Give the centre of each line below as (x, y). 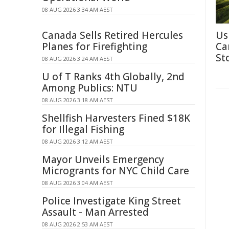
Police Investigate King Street (111, 201)
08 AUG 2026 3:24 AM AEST (77, 59)
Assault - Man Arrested (95, 212)
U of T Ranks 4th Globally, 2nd (113, 77)
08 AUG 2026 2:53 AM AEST (77, 224)
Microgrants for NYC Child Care (116, 171)
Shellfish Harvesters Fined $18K (116, 118)
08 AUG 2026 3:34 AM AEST (77, 9)
